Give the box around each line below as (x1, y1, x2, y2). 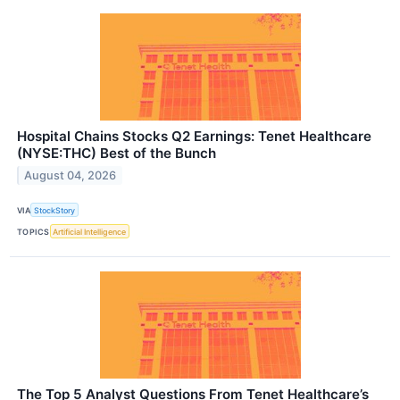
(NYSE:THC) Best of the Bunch (17, 145, 216, 162)
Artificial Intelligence (53, 226, 127, 237)
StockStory (34, 204, 76, 215)
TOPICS (17, 226, 50, 237)
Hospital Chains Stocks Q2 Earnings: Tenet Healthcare (17, 128, 371, 146)
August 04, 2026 (24, 168, 117, 182)
